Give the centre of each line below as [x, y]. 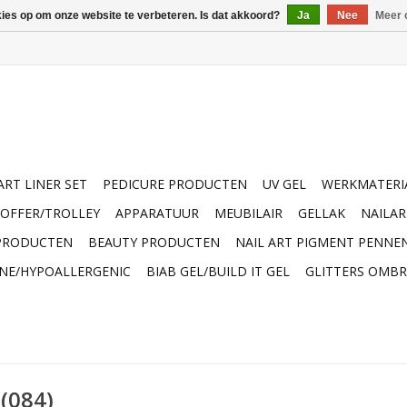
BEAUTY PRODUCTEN [154, 242]
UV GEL [284, 184]
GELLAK [322, 213]
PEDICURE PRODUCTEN [175, 184]
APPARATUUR [157, 213]
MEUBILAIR [248, 213]
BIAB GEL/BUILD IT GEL [218, 271]
